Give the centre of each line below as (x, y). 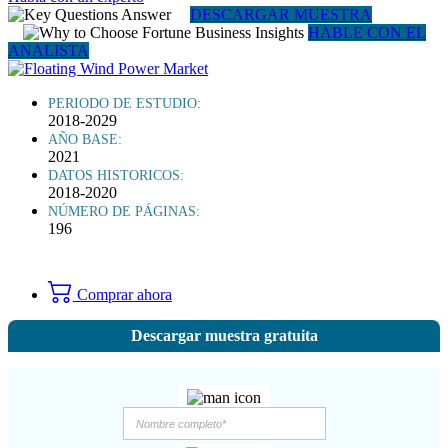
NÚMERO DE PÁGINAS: (124, 211)
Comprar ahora (122, 294)
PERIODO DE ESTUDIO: (124, 103)
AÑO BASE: (85, 139)
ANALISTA (48, 50)
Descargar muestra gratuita (224, 335)
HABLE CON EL (367, 32)
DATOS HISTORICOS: (116, 175)
